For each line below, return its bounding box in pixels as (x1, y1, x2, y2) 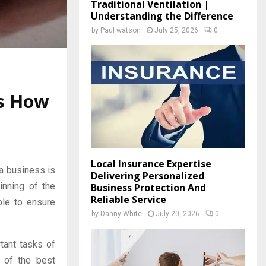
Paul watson (100, 26, 141, 35)
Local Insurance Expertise (91, 157, 211, 170)
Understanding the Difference (91, 9, 233, 23)
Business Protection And (91, 180, 206, 194)
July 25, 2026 (154, 26, 198, 35)
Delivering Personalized (91, 169, 204, 182)
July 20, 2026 (156, 209, 199, 218)
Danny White (100, 209, 142, 218)
